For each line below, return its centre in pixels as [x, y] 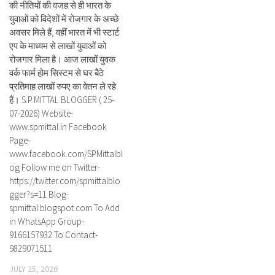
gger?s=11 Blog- [39, 194]
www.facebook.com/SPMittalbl [66, 154]
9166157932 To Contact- [53, 235]
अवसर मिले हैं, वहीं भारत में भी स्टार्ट [64, 32]
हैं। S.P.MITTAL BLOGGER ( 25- [62, 100]
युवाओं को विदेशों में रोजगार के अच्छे [64, 19]
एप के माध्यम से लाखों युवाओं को [58, 46]
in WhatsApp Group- [47, 221]
